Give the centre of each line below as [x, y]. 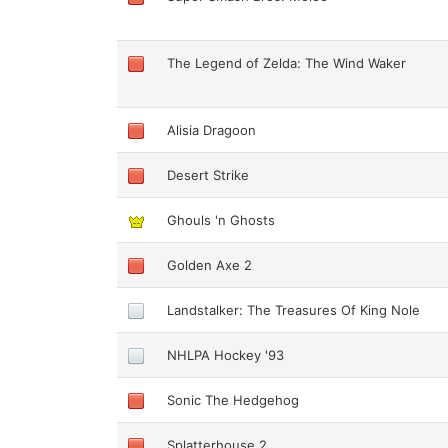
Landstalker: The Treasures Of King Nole [294, 309]
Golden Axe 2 [210, 264]
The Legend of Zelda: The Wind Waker [287, 62]
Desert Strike [208, 174]
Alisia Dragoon [212, 129]
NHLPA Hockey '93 [226, 354]
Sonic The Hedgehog [233, 399]
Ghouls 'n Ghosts [221, 219]
